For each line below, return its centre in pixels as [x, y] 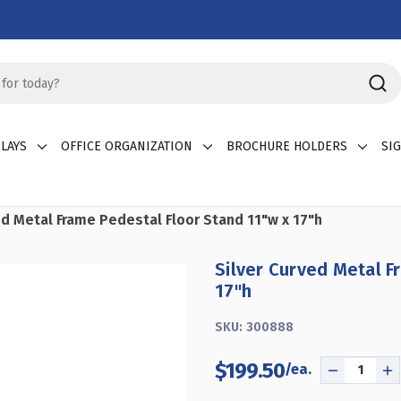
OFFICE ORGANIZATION [127, 146]
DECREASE [365, 378]
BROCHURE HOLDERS [287, 146]
